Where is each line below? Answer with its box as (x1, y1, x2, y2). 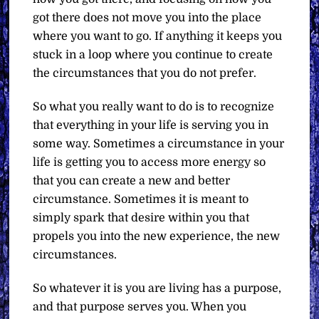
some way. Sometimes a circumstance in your (33, 137, 285, 151)
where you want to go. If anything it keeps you (33, 30, 283, 43)
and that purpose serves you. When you (33, 300, 247, 313)
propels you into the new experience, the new (33, 230, 281, 244)
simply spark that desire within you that (33, 211, 250, 225)
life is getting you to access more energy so (33, 156, 266, 169)
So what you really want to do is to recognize (33, 100, 275, 114)
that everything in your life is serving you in (33, 119, 269, 132)
